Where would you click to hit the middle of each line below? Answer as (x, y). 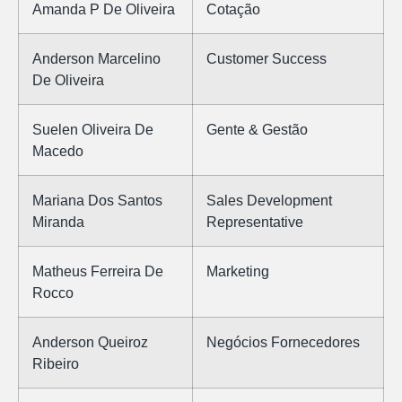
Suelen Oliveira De (93, 130)
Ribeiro (56, 364)
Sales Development (269, 201)
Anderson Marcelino (96, 59)
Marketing (238, 271)
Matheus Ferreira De (98, 271)
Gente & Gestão (257, 130)
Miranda (58, 222)
